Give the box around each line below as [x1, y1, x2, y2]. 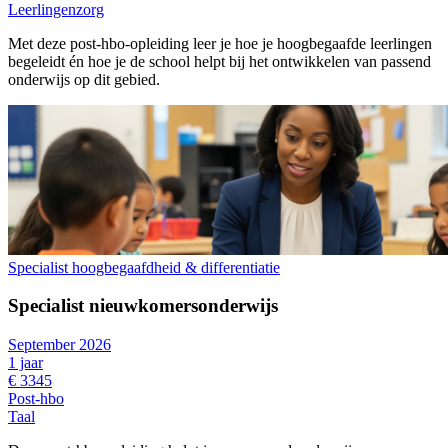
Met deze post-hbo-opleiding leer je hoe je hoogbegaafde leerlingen [8, 34, 432, 52]
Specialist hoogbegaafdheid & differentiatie [8, 258, 280, 276]
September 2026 [8, 336, 111, 354]
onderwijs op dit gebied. [8, 70, 160, 88]
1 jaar [8, 354, 43, 372]
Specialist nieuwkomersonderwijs [8, 295, 278, 317]
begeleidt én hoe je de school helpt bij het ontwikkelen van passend [8, 52, 431, 70]
